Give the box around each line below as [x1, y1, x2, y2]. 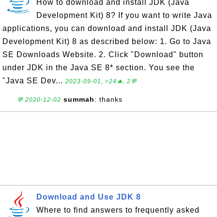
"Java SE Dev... [2, 77, 65, 85]
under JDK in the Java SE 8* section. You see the [2, 63, 195, 72]
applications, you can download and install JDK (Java [2, 24, 211, 32]
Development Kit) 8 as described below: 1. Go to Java [2, 37, 211, 46]
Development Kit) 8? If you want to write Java [36, 11, 212, 19]
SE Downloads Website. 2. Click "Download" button [2, 50, 203, 59]
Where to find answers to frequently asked [36, 206, 200, 214]
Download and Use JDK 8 [36, 193, 141, 201]
